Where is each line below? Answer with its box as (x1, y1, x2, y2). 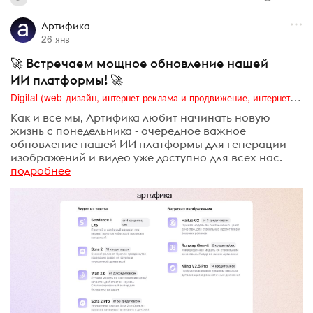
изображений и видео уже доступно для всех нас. (10, 150, 282, 164)
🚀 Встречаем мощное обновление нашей (10, 55, 268, 72)
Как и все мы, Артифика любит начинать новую (10, 110, 270, 124)
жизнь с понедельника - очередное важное (10, 123, 246, 138)
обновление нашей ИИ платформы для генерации (10, 136, 286, 151)
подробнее (10, 163, 71, 177)
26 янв (41, 31, 70, 46)
